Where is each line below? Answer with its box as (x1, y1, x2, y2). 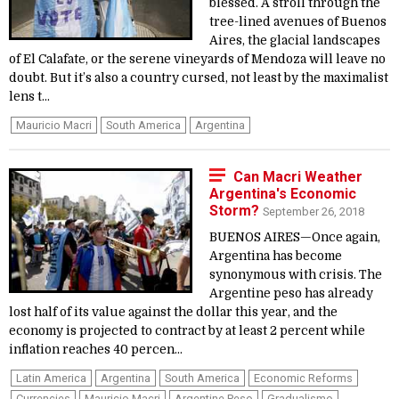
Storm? (209, 202, 263, 219)
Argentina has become (209, 249, 342, 263)
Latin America (16, 371, 86, 385)
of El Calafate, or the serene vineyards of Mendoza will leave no (9, 53, 386, 66)
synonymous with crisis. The (209, 268, 382, 281)
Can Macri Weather (233, 168, 362, 185)
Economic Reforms (254, 371, 353, 385)
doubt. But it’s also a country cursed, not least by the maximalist (9, 71, 388, 85)
